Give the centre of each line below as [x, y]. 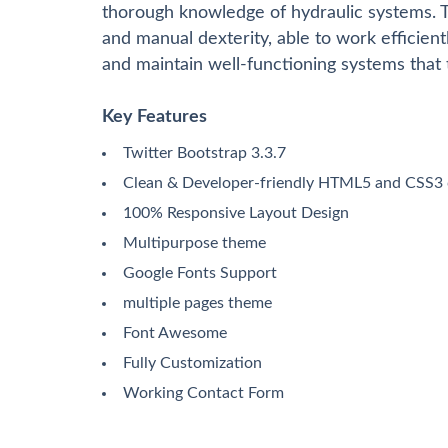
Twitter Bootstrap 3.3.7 [204, 152]
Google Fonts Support [200, 272]
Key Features [154, 116]
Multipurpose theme [194, 242]
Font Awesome [175, 332]
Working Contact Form [203, 392]
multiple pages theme [197, 302]
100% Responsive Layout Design [236, 212]
